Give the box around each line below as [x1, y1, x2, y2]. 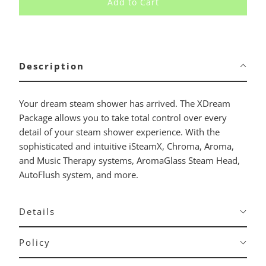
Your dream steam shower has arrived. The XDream [18, 97, 230, 110]
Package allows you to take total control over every [18, 112, 227, 124]
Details [18, 205, 55, 218]
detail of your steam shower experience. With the [18, 126, 220, 138]
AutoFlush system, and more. [18, 169, 138, 181]
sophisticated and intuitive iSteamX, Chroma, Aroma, [18, 140, 234, 153]
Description [18, 60, 84, 72]
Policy [18, 236, 50, 249]
